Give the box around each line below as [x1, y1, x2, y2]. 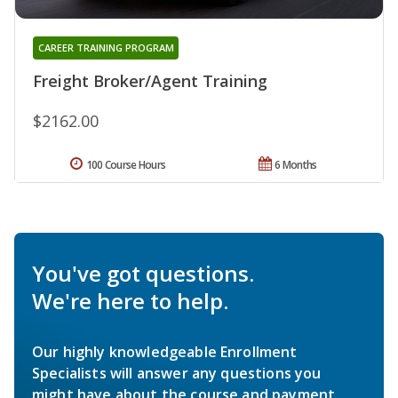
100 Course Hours [85, 157, 166, 173]
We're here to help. [32, 286, 228, 316]
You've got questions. [32, 259, 254, 289]
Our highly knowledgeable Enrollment [32, 342, 298, 362]
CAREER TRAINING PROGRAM [37, 41, 174, 55]
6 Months [275, 157, 317, 173]
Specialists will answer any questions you [32, 363, 322, 384]
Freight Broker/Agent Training [33, 70, 267, 92]
